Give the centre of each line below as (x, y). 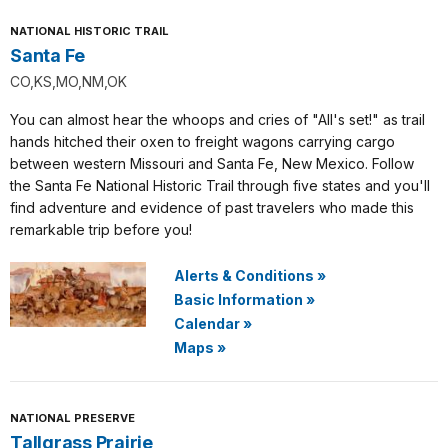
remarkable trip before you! (101, 229)
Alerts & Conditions (244, 275)
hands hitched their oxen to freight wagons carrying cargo (202, 141)
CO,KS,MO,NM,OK (68, 81)
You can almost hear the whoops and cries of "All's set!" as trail (217, 119)
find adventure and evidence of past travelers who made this (212, 207)
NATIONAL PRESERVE (72, 418)
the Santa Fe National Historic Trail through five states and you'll (220, 185)
